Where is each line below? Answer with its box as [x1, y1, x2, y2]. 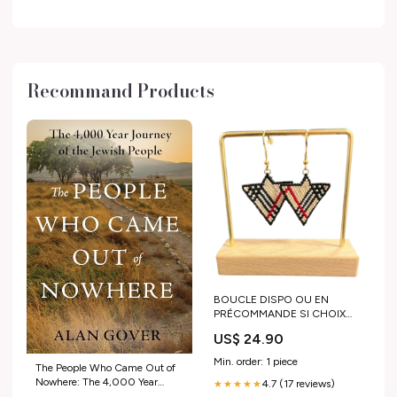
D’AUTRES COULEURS [214, 322, 326, 335]
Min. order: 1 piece [214, 355, 298, 369]
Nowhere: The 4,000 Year [35, 376, 158, 389]
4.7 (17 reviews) [262, 378, 335, 391]
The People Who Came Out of [35, 362, 175, 375]
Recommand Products [27, 77, 214, 105]
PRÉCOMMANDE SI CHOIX [214, 307, 346, 321]
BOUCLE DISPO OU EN [214, 293, 329, 307]
